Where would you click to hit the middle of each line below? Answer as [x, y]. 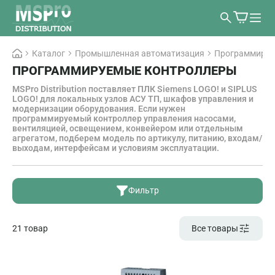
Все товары [215, 228]
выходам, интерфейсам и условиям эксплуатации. [116, 148]
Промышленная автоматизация [140, 53]
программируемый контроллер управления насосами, [124, 118]
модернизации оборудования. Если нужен [99, 108]
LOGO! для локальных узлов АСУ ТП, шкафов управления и [133, 99]
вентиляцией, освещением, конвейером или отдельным [128, 128]
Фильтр [144, 191]
